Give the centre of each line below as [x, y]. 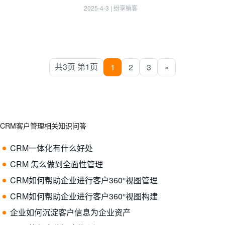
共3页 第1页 [76, 67]
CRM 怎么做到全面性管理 [57, 164]
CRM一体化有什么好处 [51, 148]
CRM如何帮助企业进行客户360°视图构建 [84, 196]
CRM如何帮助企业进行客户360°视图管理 [84, 180]
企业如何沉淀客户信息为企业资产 [70, 212]
